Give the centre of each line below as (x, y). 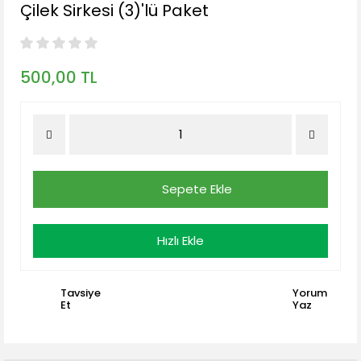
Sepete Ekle (197, 189)
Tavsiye (81, 293)
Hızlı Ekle (180, 241)
